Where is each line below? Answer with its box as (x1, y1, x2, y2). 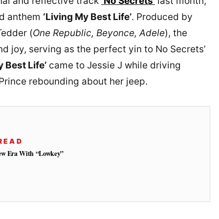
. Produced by (131, 11, 193, 23)
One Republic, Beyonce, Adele (33, 27, 165, 39)
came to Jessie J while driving (46, 60, 181, 71)
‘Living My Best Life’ (43, 11, 131, 23)
